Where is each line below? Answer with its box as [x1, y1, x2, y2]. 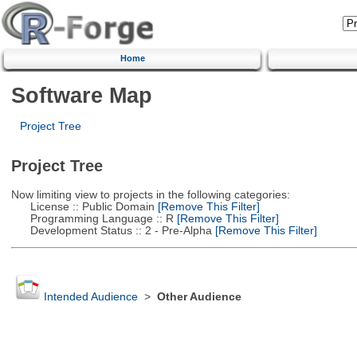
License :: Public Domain [10, 200, 155, 213]
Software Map [10, 82, 152, 108]
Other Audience [156, 291, 241, 304]
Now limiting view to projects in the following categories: [10, 188, 290, 201]
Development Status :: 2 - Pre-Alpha [10, 224, 212, 237]
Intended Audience [43, 291, 138, 304]
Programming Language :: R [10, 212, 174, 225]
